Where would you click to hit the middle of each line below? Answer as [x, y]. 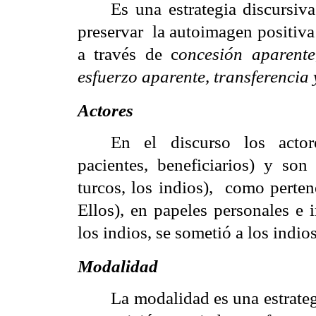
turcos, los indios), [145, 187]
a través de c [128, 53]
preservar [110, 31]
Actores [105, 110]
